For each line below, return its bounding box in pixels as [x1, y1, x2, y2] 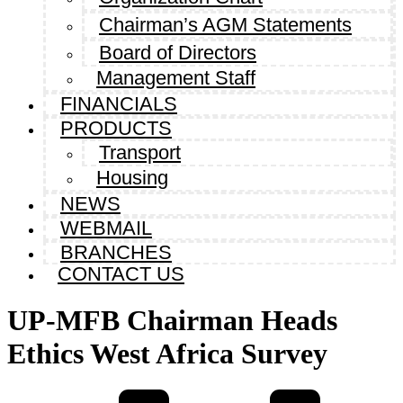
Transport [99, 141, 181, 165]
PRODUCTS [60, 117, 172, 140]
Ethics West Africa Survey [7, 336, 327, 370]
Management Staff [96, 67, 255, 90]
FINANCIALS [60, 93, 177, 116]
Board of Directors [99, 41, 256, 65]
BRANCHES [60, 241, 172, 264]
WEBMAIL [60, 217, 152, 240]
